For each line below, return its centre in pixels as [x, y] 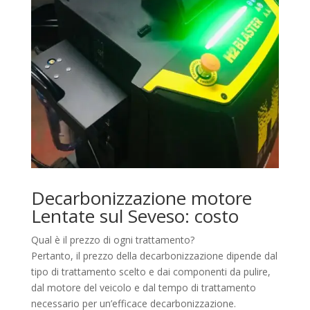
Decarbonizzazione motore [141, 198]
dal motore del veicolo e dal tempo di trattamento [143, 288]
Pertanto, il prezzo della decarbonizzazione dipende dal [154, 256]
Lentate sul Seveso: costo [135, 216]
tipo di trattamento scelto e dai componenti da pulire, [151, 272]
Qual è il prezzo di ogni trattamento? [112, 240]
